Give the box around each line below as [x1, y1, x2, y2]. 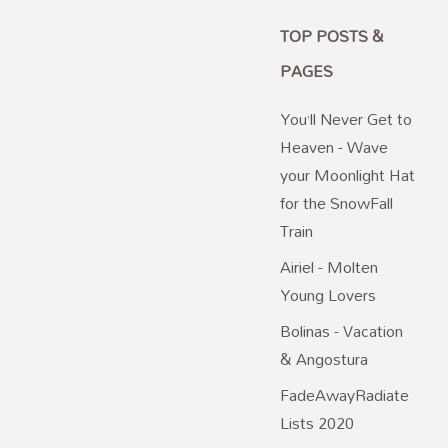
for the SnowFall [280, 187, 393, 220]
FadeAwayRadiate [280, 379, 409, 412]
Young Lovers [280, 279, 376, 312]
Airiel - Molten [280, 251, 378, 284]
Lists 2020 [280, 407, 354, 440]
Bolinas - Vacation [280, 315, 403, 348]
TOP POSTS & [280, 20, 384, 53]
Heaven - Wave [280, 131, 388, 164]
